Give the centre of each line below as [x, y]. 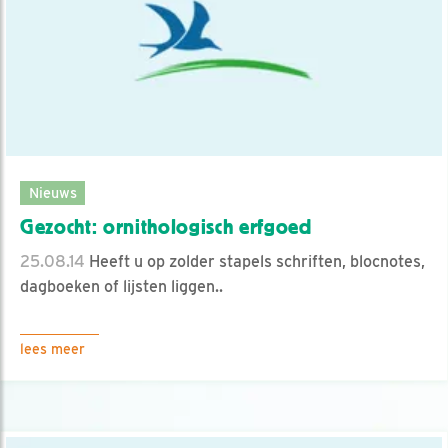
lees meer [52, 349]
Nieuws [52, 193]
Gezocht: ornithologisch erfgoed [166, 227]
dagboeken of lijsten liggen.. [121, 287]
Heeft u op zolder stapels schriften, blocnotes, [255, 262]
